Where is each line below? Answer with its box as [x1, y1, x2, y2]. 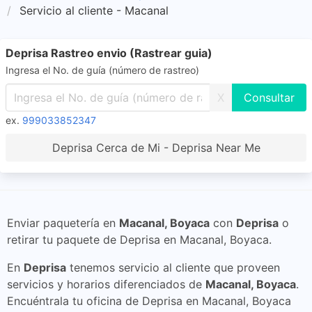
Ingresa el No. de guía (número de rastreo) [6, 64, 199, 76]
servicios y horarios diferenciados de [7, 277, 205, 291]
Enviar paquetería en [7, 216, 119, 230]
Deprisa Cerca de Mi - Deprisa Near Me [52, 141, 260, 155]
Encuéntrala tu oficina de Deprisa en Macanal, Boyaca [7, 294, 291, 308]
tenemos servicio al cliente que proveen [66, 260, 280, 274]
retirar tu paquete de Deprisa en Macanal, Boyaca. [7, 233, 272, 247]
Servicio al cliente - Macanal [19, 3, 169, 17]
